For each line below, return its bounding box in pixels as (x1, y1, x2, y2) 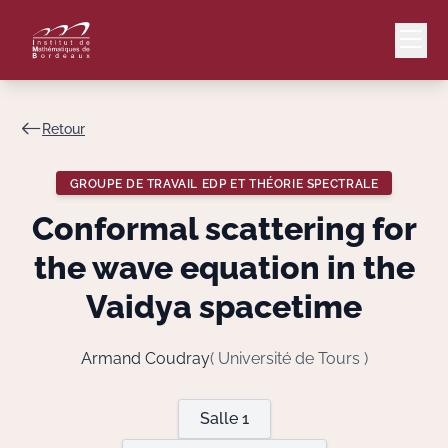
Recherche (331, 382, 411, 402)
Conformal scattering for (31, 210, 417, 247)
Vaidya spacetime (86, 288, 362, 325)
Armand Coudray (80, 349, 210, 368)
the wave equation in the (33, 249, 415, 286)
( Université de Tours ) (209, 349, 368, 368)
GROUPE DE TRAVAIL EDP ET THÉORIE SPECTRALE (69, 175, 379, 191)
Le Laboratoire (331, 327, 441, 346)
